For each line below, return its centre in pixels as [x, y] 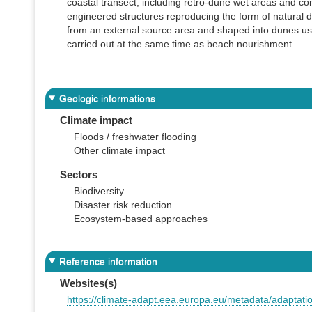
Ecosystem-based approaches [140, 218]
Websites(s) [88, 283]
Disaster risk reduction [123, 204]
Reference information [108, 261]
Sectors [78, 174]
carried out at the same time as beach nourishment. [182, 44]
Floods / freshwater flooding [135, 136]
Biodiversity [99, 190]
